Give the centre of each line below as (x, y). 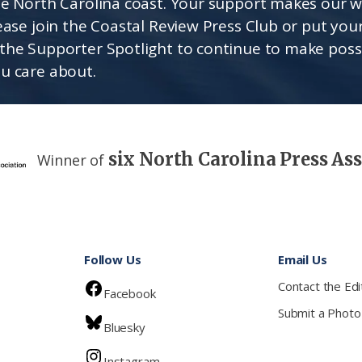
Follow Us (113, 259)
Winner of (72, 160)
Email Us (303, 259)
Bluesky (124, 327)
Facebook (130, 293)
